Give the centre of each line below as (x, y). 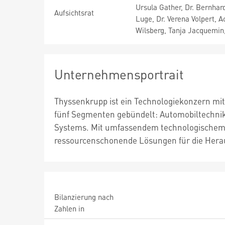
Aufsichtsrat (74, 13)
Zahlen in (69, 208)
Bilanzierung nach (84, 197)
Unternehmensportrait (119, 74)
